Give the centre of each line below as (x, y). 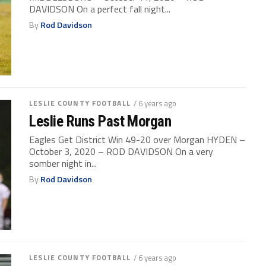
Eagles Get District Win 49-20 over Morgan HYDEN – (137, 140)
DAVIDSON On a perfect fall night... (100, 9)
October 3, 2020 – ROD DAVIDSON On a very (121, 151)
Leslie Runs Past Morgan (100, 121)
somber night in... (63, 163)
